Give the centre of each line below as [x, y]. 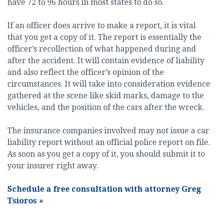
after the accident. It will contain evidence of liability [106, 61]
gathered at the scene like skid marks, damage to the [106, 96]
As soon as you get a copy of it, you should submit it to [106, 154]
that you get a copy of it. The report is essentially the [104, 37]
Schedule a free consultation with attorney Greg [104, 189]
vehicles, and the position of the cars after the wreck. [106, 108]
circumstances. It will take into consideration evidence [109, 84]
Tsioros [23, 201]
